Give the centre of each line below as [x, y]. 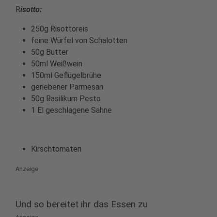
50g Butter [50, 52]
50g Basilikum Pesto [66, 98]
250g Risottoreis [60, 29]
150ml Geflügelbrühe [66, 75]
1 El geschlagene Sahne [71, 110]
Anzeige [27, 169]
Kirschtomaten [56, 149]
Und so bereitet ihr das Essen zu [82, 204]
